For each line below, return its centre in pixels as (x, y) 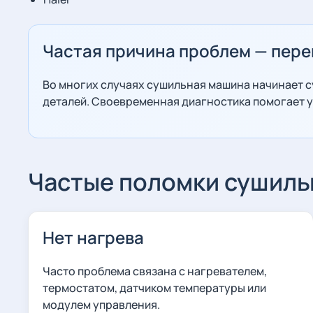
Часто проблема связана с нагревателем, (155, 271)
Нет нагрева (93, 237)
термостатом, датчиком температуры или (154, 288)
